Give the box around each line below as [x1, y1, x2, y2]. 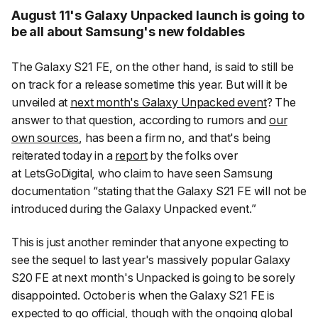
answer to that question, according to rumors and [11, 112, 270, 127]
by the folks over [147, 148, 238, 163]
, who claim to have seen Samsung [92, 165, 273, 180]
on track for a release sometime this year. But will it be [11, 77, 287, 92]
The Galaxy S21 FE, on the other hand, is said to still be [11, 59, 294, 74]
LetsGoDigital [23, 165, 92, 180]
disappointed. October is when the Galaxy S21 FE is [11, 288, 275, 303]
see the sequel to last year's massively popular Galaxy [11, 253, 291, 268]
